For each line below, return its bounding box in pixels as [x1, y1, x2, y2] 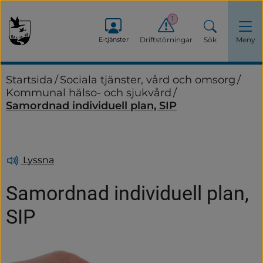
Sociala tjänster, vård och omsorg [60, 73, 235, 86]
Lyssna [21, 154, 54, 166]
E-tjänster [98, 35, 129, 43]
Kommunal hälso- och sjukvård [6, 86, 171, 99]
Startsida [6, 73, 53, 86]
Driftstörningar [140, 35, 193, 44]
